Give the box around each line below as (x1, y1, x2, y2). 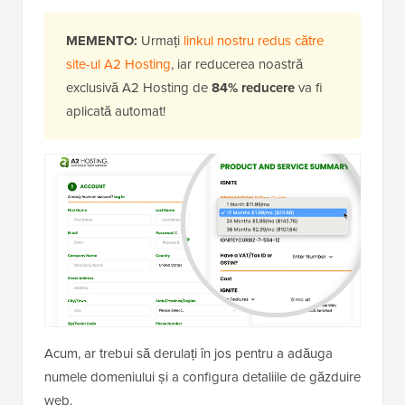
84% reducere (212, 77, 295, 98)
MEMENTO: (66, 30, 137, 51)
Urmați (137, 30, 184, 50)
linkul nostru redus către (184, 30, 324, 50)
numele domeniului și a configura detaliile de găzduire (44, 367, 361, 387)
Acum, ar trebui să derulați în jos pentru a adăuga (44, 344, 333, 363)
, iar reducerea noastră (171, 53, 303, 73)
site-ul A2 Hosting (66, 53, 171, 73)
